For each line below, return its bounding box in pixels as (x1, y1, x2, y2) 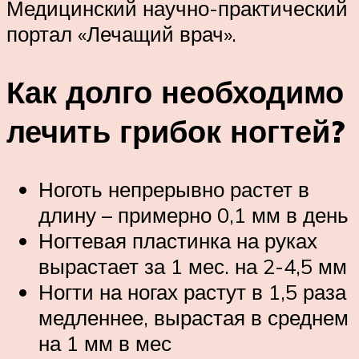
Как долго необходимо (6, 71, 344, 111)
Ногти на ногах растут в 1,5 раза (38, 278, 346, 305)
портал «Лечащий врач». (6, 20, 236, 46)
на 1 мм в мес (38, 329, 171, 356)
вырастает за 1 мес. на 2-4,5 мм (38, 252, 347, 279)
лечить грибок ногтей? (6, 111, 345, 151)
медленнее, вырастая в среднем (38, 304, 349, 330)
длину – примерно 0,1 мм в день (38, 201, 349, 228)
